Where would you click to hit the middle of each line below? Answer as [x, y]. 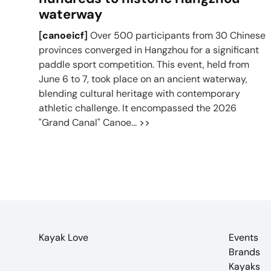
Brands [244, 252]
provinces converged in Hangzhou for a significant [149, 50]
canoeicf [63, 35]
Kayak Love [64, 237]
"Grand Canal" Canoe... [89, 122]
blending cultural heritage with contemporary [139, 93]
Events [243, 237]
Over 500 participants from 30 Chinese [177, 35]
